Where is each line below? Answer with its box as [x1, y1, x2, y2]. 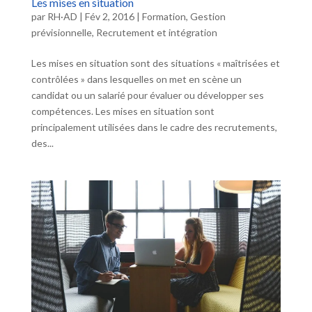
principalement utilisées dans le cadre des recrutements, [31, 120, 277, 133]
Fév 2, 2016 [84, 10, 134, 22]
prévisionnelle [31, 26, 92, 38]
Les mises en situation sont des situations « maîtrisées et [31, 56, 280, 69]
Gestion [189, 10, 226, 22]
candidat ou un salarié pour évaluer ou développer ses [31, 88, 264, 101]
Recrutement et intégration [95, 26, 217, 38]
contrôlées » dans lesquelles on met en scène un [31, 72, 242, 85]
